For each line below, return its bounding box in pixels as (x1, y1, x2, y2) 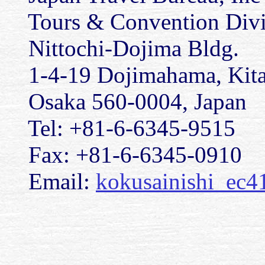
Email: (5, 169, 96, 195)
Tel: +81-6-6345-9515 (5, 115, 235, 141)
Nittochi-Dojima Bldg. (5, 35, 239, 62)
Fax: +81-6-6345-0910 (5, 142, 242, 168)
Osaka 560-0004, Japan (5, 89, 247, 115)
